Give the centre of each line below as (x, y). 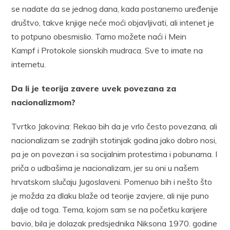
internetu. (29, 64)
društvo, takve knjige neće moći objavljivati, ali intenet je (113, 22)
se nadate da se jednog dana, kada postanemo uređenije (115, 8)
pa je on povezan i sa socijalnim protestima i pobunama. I (114, 154)
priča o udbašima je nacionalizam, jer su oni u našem (105, 168)
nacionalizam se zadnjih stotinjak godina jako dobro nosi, (114, 140)
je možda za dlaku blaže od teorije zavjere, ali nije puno (110, 195)
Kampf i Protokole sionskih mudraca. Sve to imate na (107, 50)
